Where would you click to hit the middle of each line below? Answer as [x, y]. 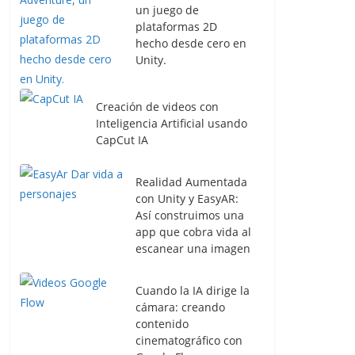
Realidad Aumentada [191, 182]
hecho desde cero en [191, 43]
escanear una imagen [193, 248]
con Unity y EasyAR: [187, 198]
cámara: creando [180, 307]
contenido [162, 324]
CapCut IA [122, 140]
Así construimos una [190, 215]
